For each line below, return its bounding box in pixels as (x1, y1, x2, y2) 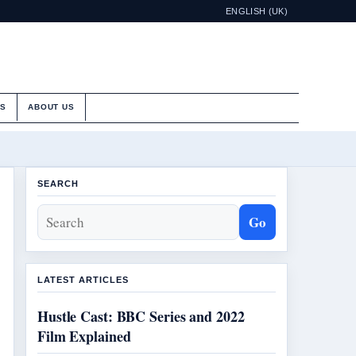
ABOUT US (28, 103, 75, 111)
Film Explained (37, 326, 131, 346)
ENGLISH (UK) (226, 6, 288, 16)
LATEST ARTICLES (37, 275, 129, 284)
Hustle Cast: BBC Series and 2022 (37, 306, 245, 327)
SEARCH (37, 179, 79, 188)
